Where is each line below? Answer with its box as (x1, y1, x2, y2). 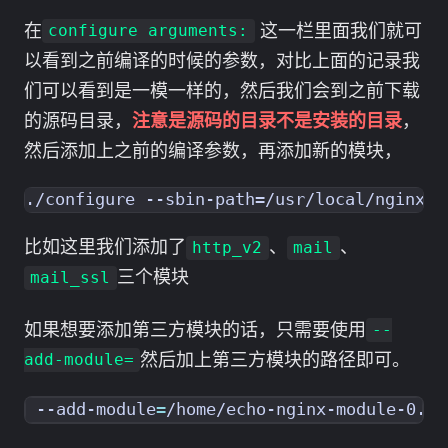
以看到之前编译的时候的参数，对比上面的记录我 (24, 47, 420, 72)
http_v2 (192, 238, 263, 258)
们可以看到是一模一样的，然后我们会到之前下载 (24, 77, 420, 102)
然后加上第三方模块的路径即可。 (140, 346, 411, 371)
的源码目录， (24, 107, 132, 132)
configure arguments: (48, 21, 249, 41)
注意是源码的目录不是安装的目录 (132, 107, 402, 132)
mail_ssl (30, 268, 111, 288)
